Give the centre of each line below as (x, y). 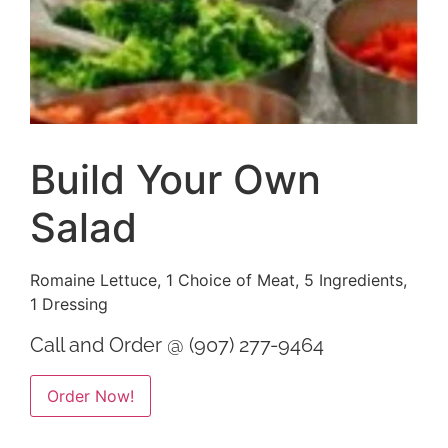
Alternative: (194, 388)
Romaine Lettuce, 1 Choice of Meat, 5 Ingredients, (218, 279)
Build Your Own (175, 179)
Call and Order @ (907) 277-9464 (177, 345)
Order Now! (90, 395)
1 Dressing (69, 303)
